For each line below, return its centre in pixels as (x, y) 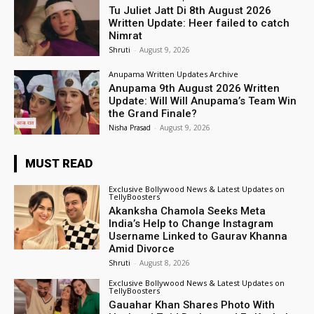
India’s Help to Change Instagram (191, 224)
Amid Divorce (142, 249)
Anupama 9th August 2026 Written (194, 89)
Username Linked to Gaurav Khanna (198, 237)
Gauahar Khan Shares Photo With (192, 305)
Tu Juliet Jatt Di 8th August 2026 (190, 10)
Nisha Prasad (130, 128)
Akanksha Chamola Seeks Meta (187, 211)
